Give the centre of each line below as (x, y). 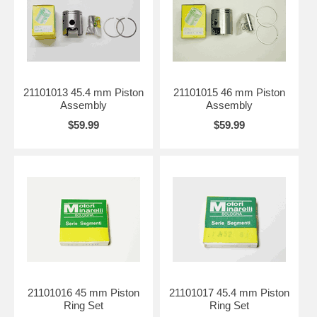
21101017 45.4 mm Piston (229, 292)
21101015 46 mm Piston (229, 92)
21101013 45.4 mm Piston (83, 92)
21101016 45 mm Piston (83, 292)
